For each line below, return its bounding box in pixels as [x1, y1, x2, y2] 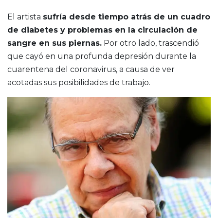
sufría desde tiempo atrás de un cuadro [43, 12, 210, 21]
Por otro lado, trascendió [102, 38, 199, 48]
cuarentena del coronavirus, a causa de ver [7, 64, 175, 74]
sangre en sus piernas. [7, 38, 102, 48]
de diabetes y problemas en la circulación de [7, 25, 198, 35]
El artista [7, 12, 43, 21]
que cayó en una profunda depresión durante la [7, 51, 196, 61]
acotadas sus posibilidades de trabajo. [7, 77, 150, 87]
